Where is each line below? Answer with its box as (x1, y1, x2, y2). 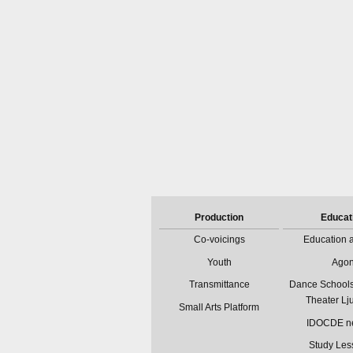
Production (195, 211, 244, 223)
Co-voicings (193, 234, 245, 246)
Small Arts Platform (179, 301, 260, 313)
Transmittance (188, 279, 250, 291)
